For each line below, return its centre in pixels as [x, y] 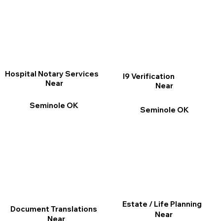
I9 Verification [148, 76]
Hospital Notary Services [52, 74]
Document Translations [54, 209]
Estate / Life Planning [162, 204]
